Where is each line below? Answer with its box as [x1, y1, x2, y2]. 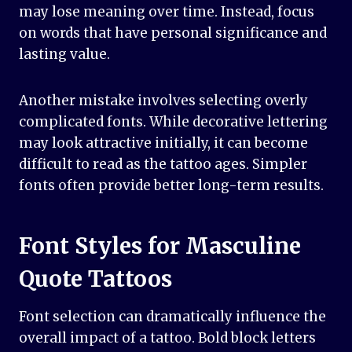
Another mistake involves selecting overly [19, 92, 308, 110]
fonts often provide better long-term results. [19, 177, 324, 195]
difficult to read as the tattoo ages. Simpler [19, 156, 307, 174]
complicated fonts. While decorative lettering [19, 113, 328, 131]
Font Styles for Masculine [19, 232, 301, 261]
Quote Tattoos [19, 265, 172, 294]
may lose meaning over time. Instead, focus [19, 3, 314, 21]
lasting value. [19, 46, 110, 64]
